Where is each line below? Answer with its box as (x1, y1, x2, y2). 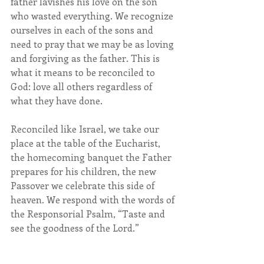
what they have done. (11, 94, 103, 107)
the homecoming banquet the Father (11, 151, 174, 164)
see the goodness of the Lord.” (11, 222, 177, 235)
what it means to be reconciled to (11, 66, 157, 79)
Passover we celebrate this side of (11, 179, 157, 192)
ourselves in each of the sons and (11, 24, 156, 37)
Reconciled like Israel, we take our (11, 123, 161, 136)
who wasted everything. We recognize (11, 9, 176, 22)
